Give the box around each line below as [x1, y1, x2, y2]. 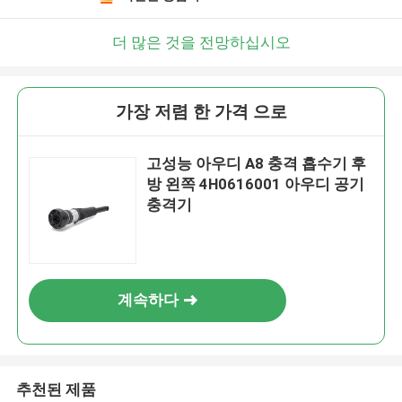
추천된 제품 [15, 380, 96, 398]
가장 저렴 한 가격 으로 [115, 101, 287, 123]
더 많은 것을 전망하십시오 [111, 32, 291, 51]
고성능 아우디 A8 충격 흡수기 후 [146, 154, 367, 173]
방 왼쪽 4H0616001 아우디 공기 [146, 175, 365, 194]
